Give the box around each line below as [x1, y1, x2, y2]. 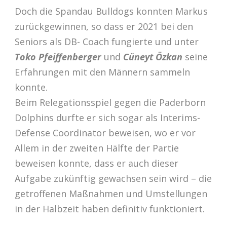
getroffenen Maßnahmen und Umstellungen [15, 187, 207, 200]
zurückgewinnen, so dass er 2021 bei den [15, 20, 193, 32]
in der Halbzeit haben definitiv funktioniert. [15, 202, 205, 215]
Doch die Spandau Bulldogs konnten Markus [15, 5, 208, 17]
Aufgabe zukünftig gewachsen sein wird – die [15, 172, 212, 184]
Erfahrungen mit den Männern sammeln [15, 65, 190, 78]
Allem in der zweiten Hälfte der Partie [15, 141, 179, 154]
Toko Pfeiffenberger [15, 50, 101, 63]
